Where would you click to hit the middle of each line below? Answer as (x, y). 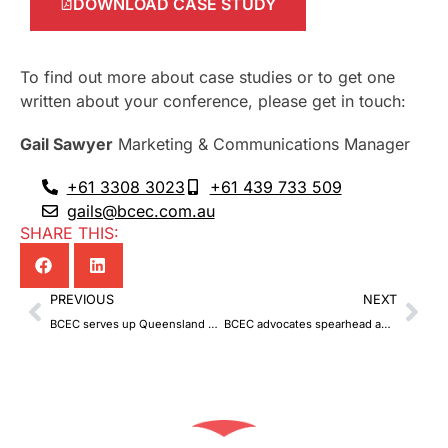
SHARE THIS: (69, 233)
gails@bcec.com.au (140, 211)
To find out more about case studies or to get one (207, 76)
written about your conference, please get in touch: (213, 100)
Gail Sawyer (66, 144)
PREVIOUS (82, 300)
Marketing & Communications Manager (261, 144)
